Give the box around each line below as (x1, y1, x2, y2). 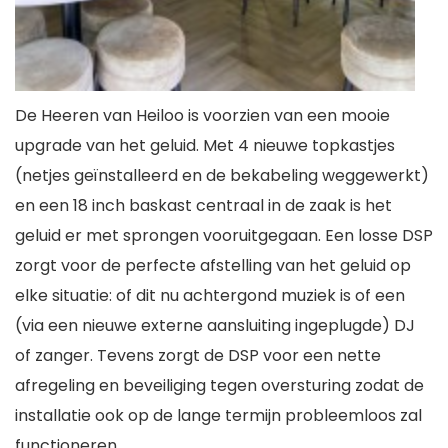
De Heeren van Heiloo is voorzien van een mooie (15, 104, 390, 127)
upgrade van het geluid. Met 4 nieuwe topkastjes (15, 134, 395, 157)
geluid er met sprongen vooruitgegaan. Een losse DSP (15, 224, 433, 247)
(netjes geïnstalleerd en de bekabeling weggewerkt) (15, 164, 429, 187)
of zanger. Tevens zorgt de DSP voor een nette (15, 344, 381, 367)
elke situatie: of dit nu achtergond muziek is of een (15, 284, 405, 307)
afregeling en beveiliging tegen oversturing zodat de (15, 374, 424, 397)
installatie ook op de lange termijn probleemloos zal (15, 404, 422, 427)
